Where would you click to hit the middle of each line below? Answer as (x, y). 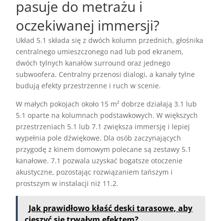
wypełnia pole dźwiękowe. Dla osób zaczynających (99, 138)
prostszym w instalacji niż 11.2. (67, 184)
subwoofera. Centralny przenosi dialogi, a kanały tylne (106, 74)
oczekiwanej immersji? (88, 25)
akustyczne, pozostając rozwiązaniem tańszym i (94, 172)
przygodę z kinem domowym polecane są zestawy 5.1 (104, 149)
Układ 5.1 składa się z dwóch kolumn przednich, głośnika (110, 40)
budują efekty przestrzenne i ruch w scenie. (89, 86)
